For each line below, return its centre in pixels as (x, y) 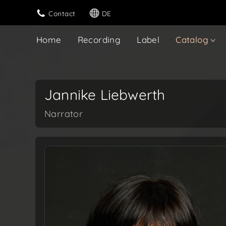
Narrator (64, 114)
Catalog (192, 40)
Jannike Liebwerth (105, 95)
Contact (62, 13)
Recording (99, 40)
